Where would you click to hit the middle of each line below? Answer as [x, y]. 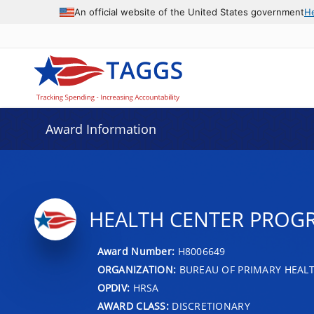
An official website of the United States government [189, 12]
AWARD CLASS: [133, 306]
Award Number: [137, 251]
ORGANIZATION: [137, 269]
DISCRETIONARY [209, 306]
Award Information [101, 129]
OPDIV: [114, 287]
